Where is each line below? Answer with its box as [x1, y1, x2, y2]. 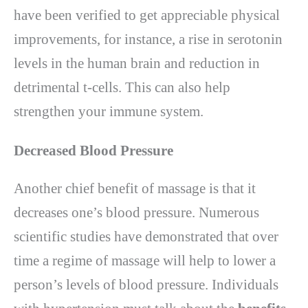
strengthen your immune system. [14, 102, 203, 120]
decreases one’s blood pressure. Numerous [14, 203, 259, 221]
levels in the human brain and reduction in [14, 54, 260, 71]
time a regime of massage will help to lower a [14, 252, 276, 269]
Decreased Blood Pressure [14, 142, 173, 159]
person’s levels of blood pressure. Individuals [14, 276, 278, 293]
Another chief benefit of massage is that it [14, 179, 256, 197]
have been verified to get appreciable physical [14, 6, 280, 23]
